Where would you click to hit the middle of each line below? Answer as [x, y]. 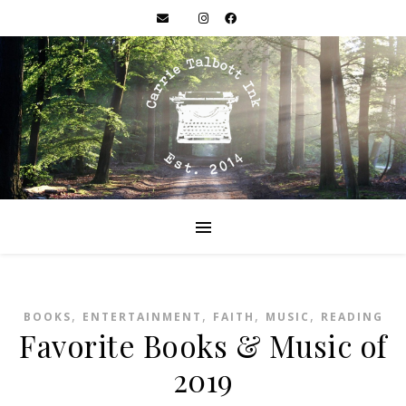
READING [352, 317]
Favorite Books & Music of [203, 345]
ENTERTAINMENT [142, 317]
